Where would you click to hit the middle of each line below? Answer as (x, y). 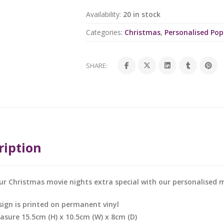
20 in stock (142, 14)
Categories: (104, 32)
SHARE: (97, 66)
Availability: (104, 14)
